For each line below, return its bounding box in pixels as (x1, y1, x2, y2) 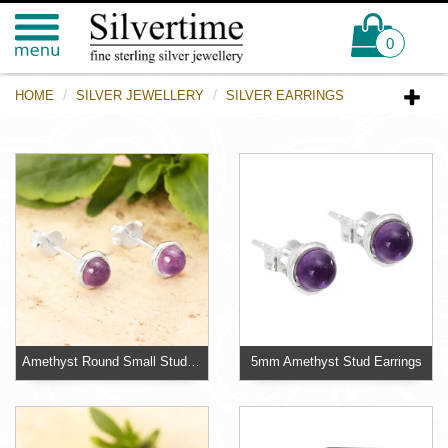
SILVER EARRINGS (226, 88, 344, 103)
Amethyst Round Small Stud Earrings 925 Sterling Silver (187, 355, 201, 370)
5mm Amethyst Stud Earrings (250, 355, 422, 370)
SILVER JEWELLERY (76, 88, 204, 103)
